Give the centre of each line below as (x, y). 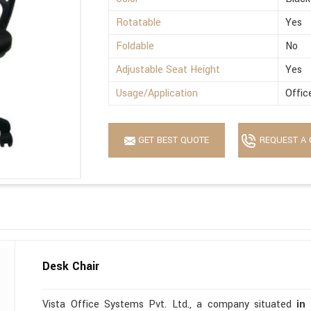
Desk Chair (71, 266)
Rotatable (139, 22)
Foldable (135, 46)
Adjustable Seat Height (168, 69)
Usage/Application (157, 93)
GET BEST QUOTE (173, 140)
